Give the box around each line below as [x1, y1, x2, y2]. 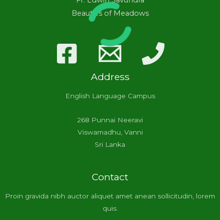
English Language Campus [65, 92, 155, 100]
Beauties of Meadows [71, 9, 149, 18]
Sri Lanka [95, 140, 125, 149]
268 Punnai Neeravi [77, 116, 143, 124]
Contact [92, 170, 128, 183]
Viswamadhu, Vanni [77, 128, 143, 137]
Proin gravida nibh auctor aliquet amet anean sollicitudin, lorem [5, 192, 215, 200]
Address [90, 71, 130, 83]
